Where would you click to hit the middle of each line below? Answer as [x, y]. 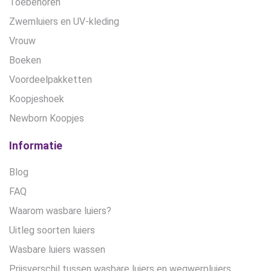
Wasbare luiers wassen [57, 249]
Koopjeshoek [37, 99]
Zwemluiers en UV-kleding [64, 21]
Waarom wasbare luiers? [60, 211]
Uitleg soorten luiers [52, 230]
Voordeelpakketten [51, 79]
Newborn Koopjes [47, 118]
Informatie [36, 145]
